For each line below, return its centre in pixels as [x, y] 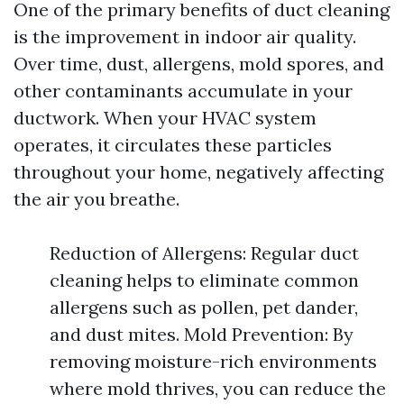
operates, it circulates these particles [173, 145]
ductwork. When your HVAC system [165, 118]
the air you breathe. [96, 199]
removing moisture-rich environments [213, 361]
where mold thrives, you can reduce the [218, 388]
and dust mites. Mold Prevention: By [202, 334]
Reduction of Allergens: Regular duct [204, 253]
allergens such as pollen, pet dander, [204, 307]
